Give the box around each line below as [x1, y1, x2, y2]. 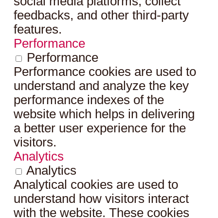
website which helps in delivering [14, 107, 195, 121]
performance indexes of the [14, 93, 164, 107]
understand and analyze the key [14, 79, 189, 93]
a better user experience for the [14, 121, 186, 135]
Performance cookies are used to [14, 65, 196, 79]
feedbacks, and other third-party [14, 8, 189, 22]
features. [14, 22, 62, 36]
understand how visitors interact [14, 192, 189, 206]
